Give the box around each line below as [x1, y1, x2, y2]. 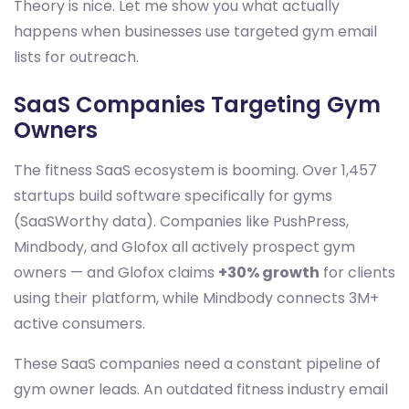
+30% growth [218, 262, 320, 284]
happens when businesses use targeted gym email [14, 21, 377, 43]
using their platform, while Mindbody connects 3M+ [14, 288, 379, 309]
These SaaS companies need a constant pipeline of [14, 353, 381, 375]
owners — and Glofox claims [14, 262, 218, 284]
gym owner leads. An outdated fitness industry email [14, 379, 388, 401]
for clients [320, 262, 395, 284]
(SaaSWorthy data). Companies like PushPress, [14, 211, 349, 233]
